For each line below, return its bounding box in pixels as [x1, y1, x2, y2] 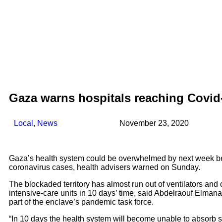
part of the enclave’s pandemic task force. [9, 198, 154, 207]
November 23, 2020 [119, 119, 189, 128]
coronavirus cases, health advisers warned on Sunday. [9, 163, 200, 172]
